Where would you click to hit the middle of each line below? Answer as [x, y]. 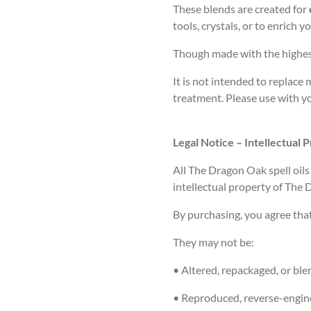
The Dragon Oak [227, 169]
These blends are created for [241, 8]
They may [197, 242]
